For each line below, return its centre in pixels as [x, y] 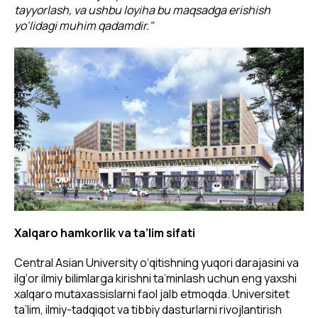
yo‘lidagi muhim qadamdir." [84, 26]
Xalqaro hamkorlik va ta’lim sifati [105, 232]
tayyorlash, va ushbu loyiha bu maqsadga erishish [142, 10]
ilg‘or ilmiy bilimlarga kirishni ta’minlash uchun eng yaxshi [155, 278]
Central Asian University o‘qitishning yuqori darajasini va [157, 262]
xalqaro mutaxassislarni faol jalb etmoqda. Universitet [152, 294]
